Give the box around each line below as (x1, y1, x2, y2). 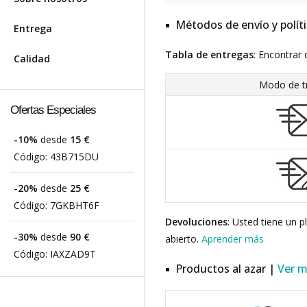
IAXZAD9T (50, 247, 96, 260)
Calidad (14, 52, 50, 65)
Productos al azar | (175, 261, 278, 276)
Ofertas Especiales (10, 103, 96, 116)
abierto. (165, 232, 201, 245)
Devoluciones (165, 215, 228, 228)
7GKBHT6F (50, 199, 99, 212)
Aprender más (201, 232, 264, 245)
